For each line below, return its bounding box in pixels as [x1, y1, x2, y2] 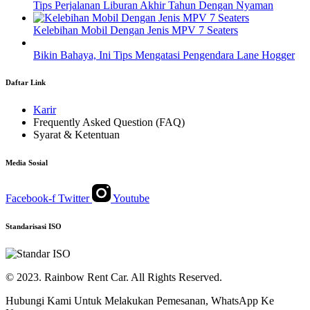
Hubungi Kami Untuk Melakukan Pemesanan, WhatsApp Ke [6, 295, 274, 307]
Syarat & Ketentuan [33, 129, 120, 141]
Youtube [113, 192, 149, 205]
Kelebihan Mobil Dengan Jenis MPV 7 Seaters [33, 24, 238, 36]
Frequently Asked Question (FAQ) [33, 116, 185, 129]
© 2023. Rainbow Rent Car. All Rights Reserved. [6, 271, 222, 284]
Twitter [58, 192, 89, 205]
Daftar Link [6, 78, 46, 87]
